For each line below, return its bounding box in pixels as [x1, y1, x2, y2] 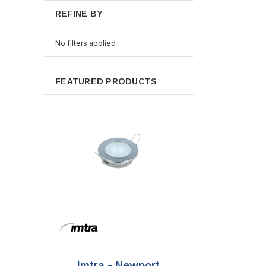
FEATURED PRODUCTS [55, 77, 157, 86]
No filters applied [55, 39, 116, 47]
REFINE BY [55, 9, 103, 18]
